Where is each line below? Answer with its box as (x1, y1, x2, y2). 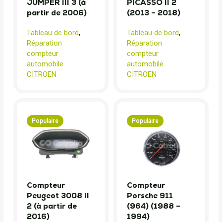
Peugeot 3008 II (27, 191, 89, 201)
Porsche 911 (127, 191, 173, 201)
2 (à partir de (27, 201, 77, 211)
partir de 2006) (27, 8, 87, 18)
